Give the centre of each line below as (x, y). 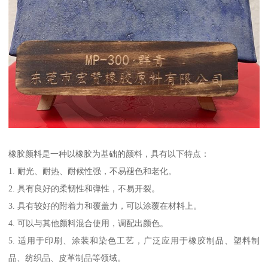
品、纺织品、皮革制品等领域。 (67, 258)
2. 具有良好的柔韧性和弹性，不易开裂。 (84, 188)
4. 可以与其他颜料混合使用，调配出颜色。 (89, 223)
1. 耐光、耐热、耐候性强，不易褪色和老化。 (93, 171)
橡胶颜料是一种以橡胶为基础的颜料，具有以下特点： (109, 153)
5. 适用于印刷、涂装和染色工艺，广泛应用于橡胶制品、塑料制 (134, 240)
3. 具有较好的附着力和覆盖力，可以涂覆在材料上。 (105, 205)
